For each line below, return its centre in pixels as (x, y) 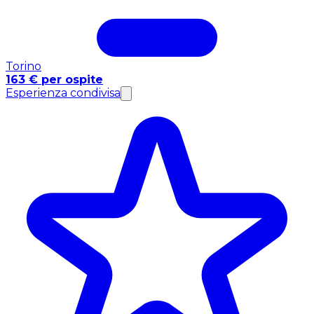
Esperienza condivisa (63, 93)
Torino (23, 66)
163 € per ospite (54, 79)
